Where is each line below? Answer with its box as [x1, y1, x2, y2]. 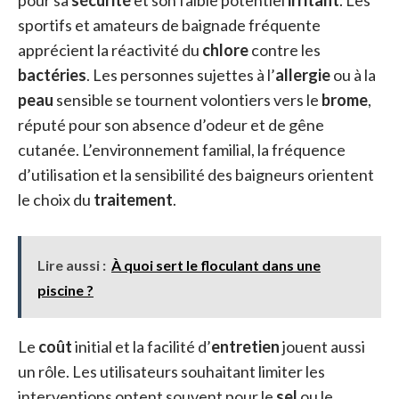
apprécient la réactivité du [18, 40, 202, 60]
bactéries [18, 65, 86, 85]
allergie [275, 65, 330, 85]
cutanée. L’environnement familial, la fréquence [18, 140, 346, 159]
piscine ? [37, 281, 94, 298]
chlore [202, 40, 248, 60]
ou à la [330, 65, 376, 85]
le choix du [18, 190, 94, 209]
